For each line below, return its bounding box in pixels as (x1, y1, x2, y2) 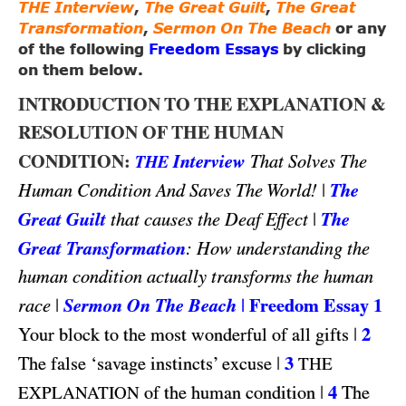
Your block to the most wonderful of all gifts (18, 324, 349, 345)
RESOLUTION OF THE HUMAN (18, 121, 284, 143)
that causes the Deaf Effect (111, 209, 308, 230)
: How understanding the (186, 238, 370, 259)
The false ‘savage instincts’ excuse (18, 353, 272, 374)
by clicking (278, 43, 366, 58)
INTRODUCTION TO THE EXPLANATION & (18, 93, 386, 115)
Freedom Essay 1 (249, 295, 382, 316)
